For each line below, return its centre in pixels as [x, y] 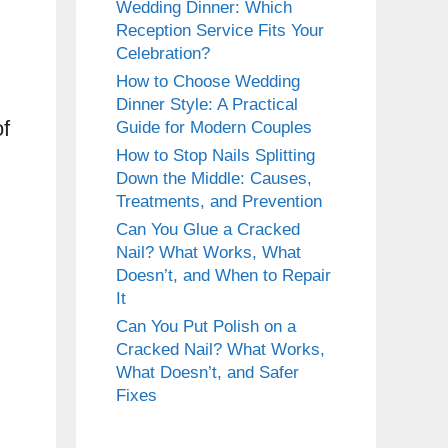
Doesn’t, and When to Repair [223, 276]
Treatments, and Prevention [219, 202]
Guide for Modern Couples [214, 128]
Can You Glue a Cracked [208, 230]
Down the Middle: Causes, [214, 179]
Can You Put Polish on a [206, 327]
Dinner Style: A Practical [207, 105]
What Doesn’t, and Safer [207, 373]
